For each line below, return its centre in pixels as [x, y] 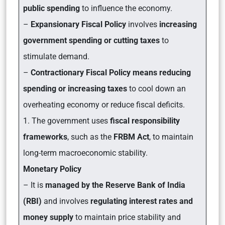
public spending [51, 8]
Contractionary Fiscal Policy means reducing [111, 73]
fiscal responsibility [144, 121]
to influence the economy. [126, 8]
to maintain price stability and [127, 217]
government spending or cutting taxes [91, 40]
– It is [33, 185]
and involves [66, 201]
